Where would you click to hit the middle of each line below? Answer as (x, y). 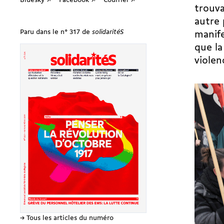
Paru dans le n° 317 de (56, 32)
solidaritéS (108, 32)
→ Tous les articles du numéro (67, 218)
